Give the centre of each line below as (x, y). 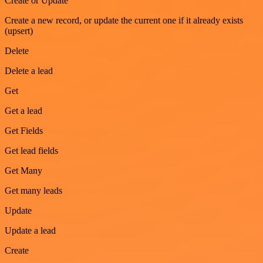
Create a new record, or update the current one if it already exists (124, 21)
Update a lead (30, 231)
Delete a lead (29, 71)
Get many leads (33, 191)
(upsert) (19, 31)
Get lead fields (31, 151)
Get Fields (24, 131)
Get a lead (23, 111)
